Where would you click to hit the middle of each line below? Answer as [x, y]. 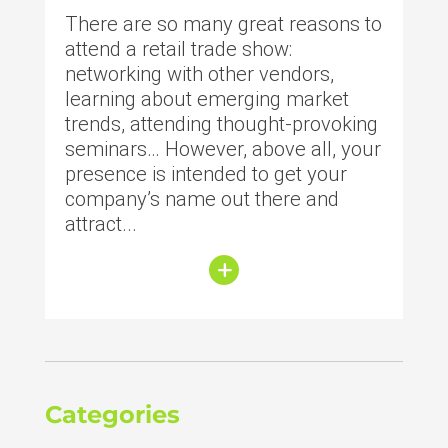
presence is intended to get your [205, 174]
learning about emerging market [206, 99]
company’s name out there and [201, 199]
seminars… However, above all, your [222, 149]
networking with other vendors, [199, 74]
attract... [100, 224]
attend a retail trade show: [178, 49]
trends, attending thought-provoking [221, 124]
